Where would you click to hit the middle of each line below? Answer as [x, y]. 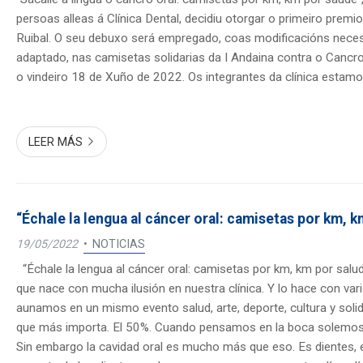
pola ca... [39, 97]
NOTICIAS [118, 244]
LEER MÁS [56, 143]
